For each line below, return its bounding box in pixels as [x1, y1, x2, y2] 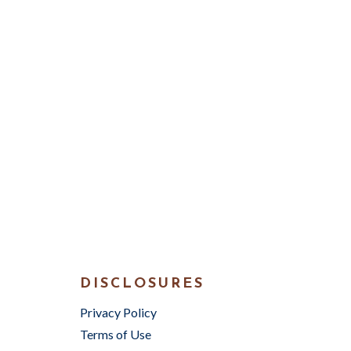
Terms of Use [80, 327, 151, 342]
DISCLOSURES [80, 277, 204, 291]
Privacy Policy [80, 305, 157, 320]
